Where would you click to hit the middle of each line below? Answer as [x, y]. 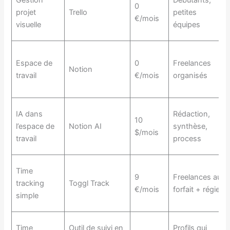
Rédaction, [191, 114]
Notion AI [85, 126]
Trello [78, 12]
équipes [186, 24]
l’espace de [35, 126]
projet [26, 12]
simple [27, 195]
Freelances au [197, 177]
